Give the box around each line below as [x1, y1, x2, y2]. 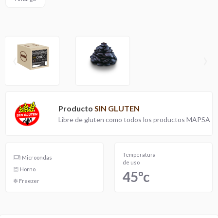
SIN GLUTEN [94, 104, 140, 113]
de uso [123, 159, 140, 166]
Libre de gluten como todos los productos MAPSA [58, 115, 210, 124]
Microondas [22, 154, 52, 161]
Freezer [19, 178, 39, 184]
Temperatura [123, 151, 156, 158]
